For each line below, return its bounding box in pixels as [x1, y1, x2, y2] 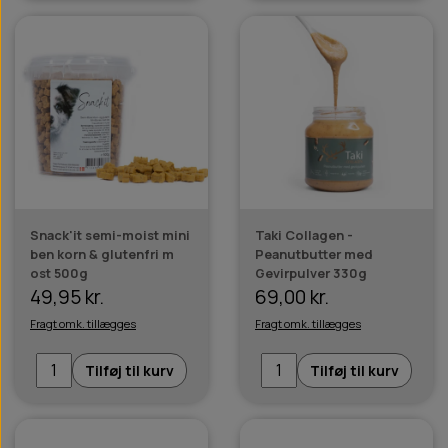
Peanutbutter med [255, 244, 373, 263]
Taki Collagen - [255, 225, 353, 244]
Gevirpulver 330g [255, 263, 367, 282]
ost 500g [30, 263, 88, 282]
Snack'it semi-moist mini [30, 225, 190, 244]
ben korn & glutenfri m [30, 244, 174, 263]
